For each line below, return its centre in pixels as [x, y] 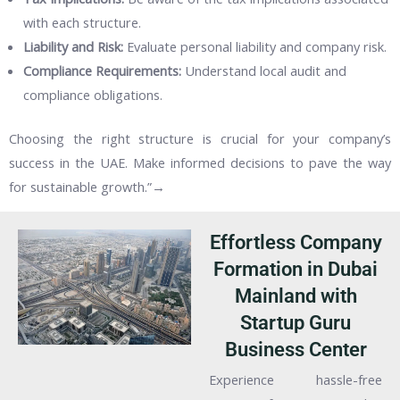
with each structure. [83, 22]
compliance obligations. [93, 94]
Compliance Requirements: [103, 70]
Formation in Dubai [296, 269]
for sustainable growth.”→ [87, 186]
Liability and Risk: [74, 46]
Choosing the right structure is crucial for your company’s [200, 138]
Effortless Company [296, 242]
